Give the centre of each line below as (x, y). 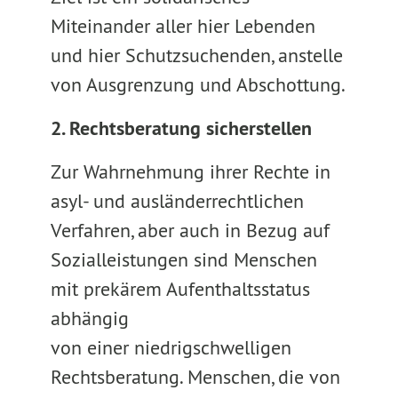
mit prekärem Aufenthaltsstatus (180, 289)
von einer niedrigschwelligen (171, 347)
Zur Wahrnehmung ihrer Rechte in (190, 171)
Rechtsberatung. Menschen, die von (195, 377)
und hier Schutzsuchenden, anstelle (196, 55)
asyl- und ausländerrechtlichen (177, 201)
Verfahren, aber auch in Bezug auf (190, 230)
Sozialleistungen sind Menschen (183, 259)
